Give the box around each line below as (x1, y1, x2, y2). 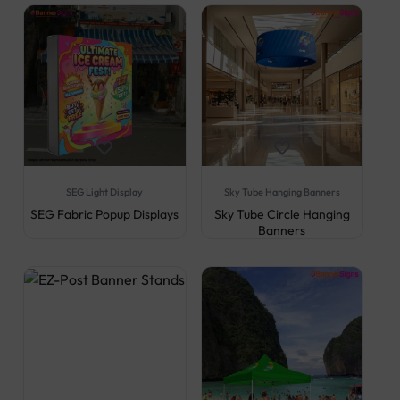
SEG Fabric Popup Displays (30, 206, 179, 222)
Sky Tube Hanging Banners (223, 186, 340, 198)
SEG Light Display (66, 186, 144, 198)
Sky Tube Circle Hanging (213, 206, 350, 222)
